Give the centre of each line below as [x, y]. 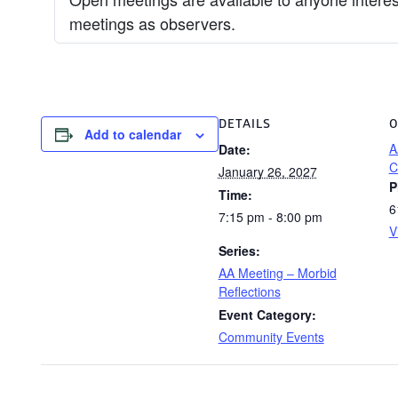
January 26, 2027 [267, 171]
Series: [239, 251]
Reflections [249, 291]
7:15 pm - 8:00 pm [270, 217]
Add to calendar [132, 134]
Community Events [271, 337]
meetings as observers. [152, 23]
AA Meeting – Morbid [277, 273]
